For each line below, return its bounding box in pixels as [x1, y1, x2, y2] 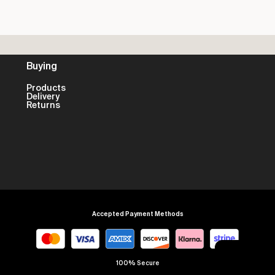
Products [26, 83, 66, 93]
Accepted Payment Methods [91, 210, 184, 217]
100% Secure [115, 260, 160, 266]
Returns [26, 101, 61, 110]
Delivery [26, 92, 60, 101]
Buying [26, 61, 58, 72]
